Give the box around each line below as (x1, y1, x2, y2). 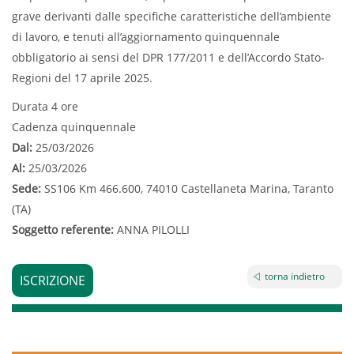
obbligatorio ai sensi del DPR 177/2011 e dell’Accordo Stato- (12, 50, 325, 65)
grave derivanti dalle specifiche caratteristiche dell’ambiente (12, 9, 331, 24)
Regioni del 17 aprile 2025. (12, 70, 153, 85)
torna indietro (265, 269, 325, 283)
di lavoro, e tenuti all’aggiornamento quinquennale (12, 29, 280, 44)
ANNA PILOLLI (117, 222, 190, 237)
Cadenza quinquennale (12, 119, 136, 134)
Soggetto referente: (12, 222, 117, 237)
